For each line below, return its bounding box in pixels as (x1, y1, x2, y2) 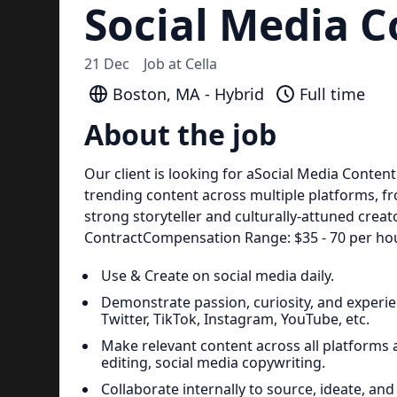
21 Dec (83, 54, 129, 74)
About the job (83, 115, 276, 153)
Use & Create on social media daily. (100, 265, 334, 285)
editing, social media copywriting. (100, 352, 325, 372)
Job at (143, 54, 185, 74)
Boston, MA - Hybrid (112, 83, 264, 105)
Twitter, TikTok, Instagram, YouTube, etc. (100, 308, 370, 329)
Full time (299, 83, 365, 105)
